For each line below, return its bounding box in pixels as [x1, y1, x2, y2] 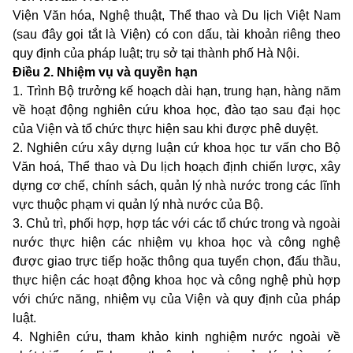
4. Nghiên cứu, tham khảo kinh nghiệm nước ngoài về [13, 330, 340, 344]
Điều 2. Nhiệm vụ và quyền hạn [13, 65, 198, 80]
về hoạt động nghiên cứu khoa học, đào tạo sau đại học [13, 103, 340, 117]
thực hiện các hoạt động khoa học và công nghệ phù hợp [13, 273, 340, 288]
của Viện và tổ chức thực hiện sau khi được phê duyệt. [13, 122, 318, 136]
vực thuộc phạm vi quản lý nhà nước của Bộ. [13, 198, 263, 212]
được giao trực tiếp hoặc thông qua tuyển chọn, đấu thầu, [13, 255, 340, 269]
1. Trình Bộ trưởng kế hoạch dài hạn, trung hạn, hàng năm [13, 84, 340, 98]
